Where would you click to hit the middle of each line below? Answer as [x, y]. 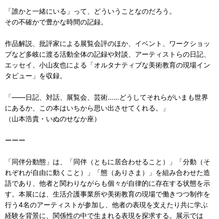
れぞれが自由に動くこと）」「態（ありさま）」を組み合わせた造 [108, 172]
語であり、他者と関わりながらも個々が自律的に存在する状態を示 [108, 183]
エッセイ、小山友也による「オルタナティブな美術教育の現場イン [108, 65]
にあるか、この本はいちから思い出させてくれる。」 [87, 108]
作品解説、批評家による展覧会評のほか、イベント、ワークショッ [108, 43]
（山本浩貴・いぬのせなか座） [53, 118]
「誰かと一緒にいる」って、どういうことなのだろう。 [90, 11]
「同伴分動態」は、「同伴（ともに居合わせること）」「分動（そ [108, 161]
